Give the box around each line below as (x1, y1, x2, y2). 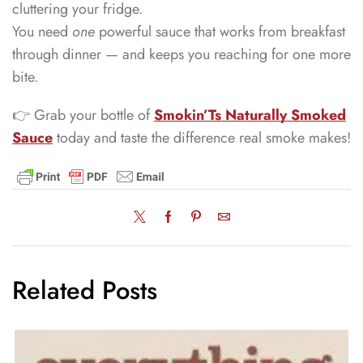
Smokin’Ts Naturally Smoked (154, 105, 346, 126)
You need (12, 21, 72, 43)
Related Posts (12, 271, 157, 309)
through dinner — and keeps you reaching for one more (12, 44, 351, 66)
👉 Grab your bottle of (12, 105, 154, 126)
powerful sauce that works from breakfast (95, 21, 345, 43)
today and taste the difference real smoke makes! (53, 127, 351, 148)
